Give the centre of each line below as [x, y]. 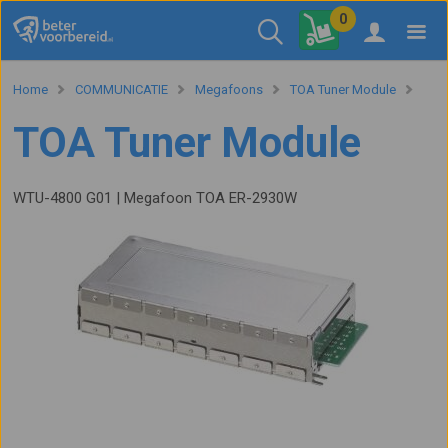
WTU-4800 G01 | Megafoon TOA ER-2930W [155, 198]
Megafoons [229, 89]
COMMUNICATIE [122, 89]
